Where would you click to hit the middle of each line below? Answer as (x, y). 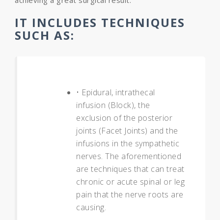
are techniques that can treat (130, 169)
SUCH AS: (45, 35)
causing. (91, 207)
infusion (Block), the (113, 105)
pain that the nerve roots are (130, 194)
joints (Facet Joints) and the (127, 131)
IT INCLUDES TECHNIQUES (100, 22)
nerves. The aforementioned (129, 156)
